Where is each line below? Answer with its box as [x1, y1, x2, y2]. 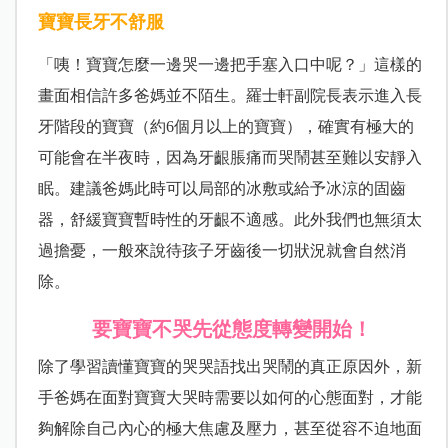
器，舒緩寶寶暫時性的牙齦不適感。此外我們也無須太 [37, 211, 422, 229]
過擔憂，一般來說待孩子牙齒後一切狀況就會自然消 [37, 242, 406, 260]
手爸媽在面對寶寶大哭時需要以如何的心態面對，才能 [37, 389, 422, 407]
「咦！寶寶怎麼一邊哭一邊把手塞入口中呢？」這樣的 [37, 56, 422, 74]
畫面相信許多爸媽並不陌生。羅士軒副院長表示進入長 [37, 87, 422, 105]
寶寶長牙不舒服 [37, 12, 164, 33]
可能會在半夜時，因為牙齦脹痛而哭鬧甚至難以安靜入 [37, 149, 422, 167]
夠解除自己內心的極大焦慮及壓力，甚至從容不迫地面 [37, 420, 422, 438]
